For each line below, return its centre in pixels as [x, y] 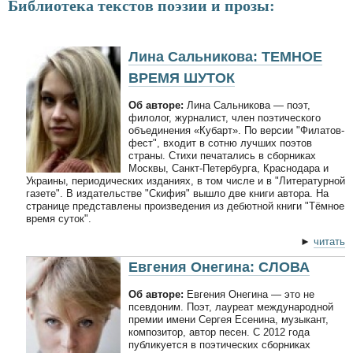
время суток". [59, 218]
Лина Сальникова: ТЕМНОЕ [225, 56]
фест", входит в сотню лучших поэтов [220, 143]
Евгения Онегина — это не [249, 294]
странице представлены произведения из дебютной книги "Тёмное [185, 206]
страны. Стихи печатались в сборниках [222, 155]
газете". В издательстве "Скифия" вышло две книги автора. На [177, 193]
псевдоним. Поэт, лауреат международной [231, 307]
